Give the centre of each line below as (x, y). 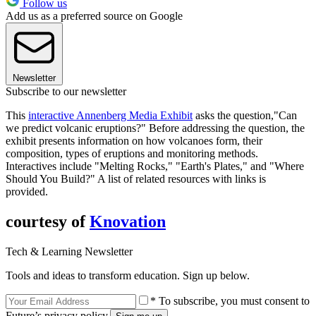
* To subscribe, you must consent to (230, 300)
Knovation (128, 221)
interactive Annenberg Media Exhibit (110, 115)
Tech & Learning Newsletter (69, 251)
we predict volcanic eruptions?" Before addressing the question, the (155, 128)
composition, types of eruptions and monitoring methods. (132, 153)
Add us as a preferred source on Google (94, 16)
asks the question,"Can (245, 115)
